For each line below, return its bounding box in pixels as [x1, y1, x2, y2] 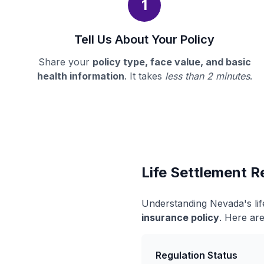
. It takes [124, 70, 165, 82]
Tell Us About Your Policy [74, 32, 215, 47]
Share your [38, 56, 93, 68]
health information [37, 70, 124, 82]
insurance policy [141, 212, 219, 223]
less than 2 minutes [164, 70, 250, 82]
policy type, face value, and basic [92, 56, 251, 68]
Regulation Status [156, 249, 237, 261]
